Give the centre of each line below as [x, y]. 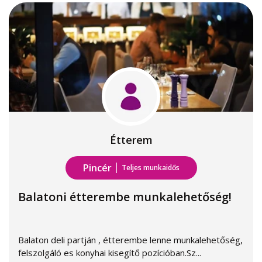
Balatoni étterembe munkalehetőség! [125, 197]
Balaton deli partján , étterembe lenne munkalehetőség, [130, 240]
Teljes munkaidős [150, 168]
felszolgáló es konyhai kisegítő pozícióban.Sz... [110, 253]
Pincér [97, 168]
